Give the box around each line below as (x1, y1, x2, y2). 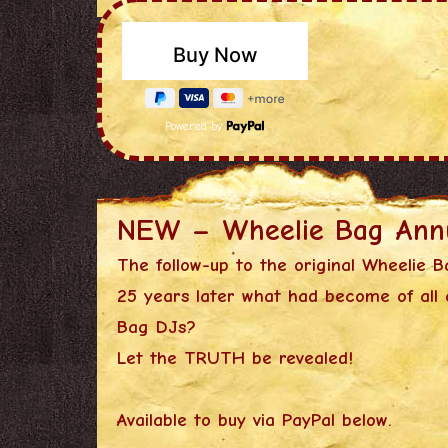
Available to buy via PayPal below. (117, 408, 393, 431)
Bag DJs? (117, 315, 197, 338)
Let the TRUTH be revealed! (117, 346, 354, 369)
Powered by (165, 118, 227, 133)
